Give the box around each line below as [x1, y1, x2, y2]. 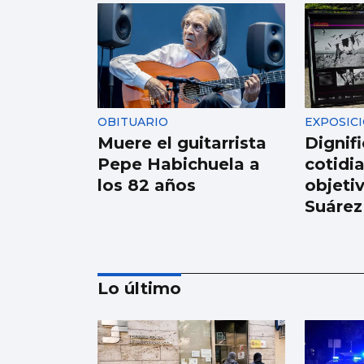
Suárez [304, 197, 362, 217]
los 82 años [97, 175, 196, 196]
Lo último [97, 279, 181, 299]
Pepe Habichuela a [97, 154, 260, 175]
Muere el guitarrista [97, 133, 266, 154]
